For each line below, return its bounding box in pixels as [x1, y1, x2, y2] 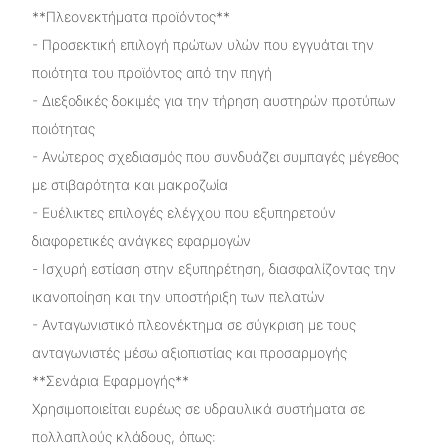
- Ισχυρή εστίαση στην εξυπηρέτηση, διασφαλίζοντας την [31, 259, 396, 277]
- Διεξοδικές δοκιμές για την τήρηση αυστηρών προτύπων [31, 91, 396, 109]
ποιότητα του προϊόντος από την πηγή [31, 63, 272, 81]
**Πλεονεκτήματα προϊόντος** [31, 7, 230, 25]
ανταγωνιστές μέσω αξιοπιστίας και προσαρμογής [31, 343, 347, 361]
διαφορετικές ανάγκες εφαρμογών [31, 231, 251, 249]
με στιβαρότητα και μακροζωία [31, 175, 228, 193]
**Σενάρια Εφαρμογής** [31, 371, 189, 389]
